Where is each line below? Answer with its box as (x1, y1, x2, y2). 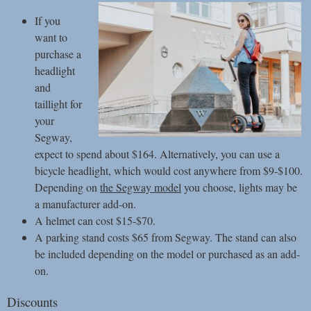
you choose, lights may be (181, 180, 297, 195)
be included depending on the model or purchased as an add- (35, 246, 300, 262)
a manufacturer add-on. (35, 196, 136, 212)
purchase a (35, 47, 81, 62)
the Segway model (100, 180, 181, 195)
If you (35, 13, 60, 28)
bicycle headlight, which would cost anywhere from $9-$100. (35, 163, 303, 178)
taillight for (35, 96, 82, 112)
